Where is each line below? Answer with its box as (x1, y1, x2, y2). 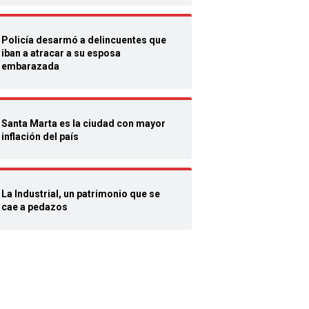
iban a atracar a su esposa (1, 48, 121, 59)
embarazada (1, 61, 59, 72)
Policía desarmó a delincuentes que (1, 34, 166, 46)
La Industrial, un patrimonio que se (1, 188, 160, 199)
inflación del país (1, 131, 79, 142)
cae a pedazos (1, 201, 68, 212)
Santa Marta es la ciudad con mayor (1, 118, 166, 129)
